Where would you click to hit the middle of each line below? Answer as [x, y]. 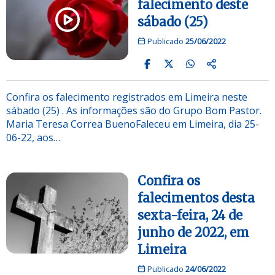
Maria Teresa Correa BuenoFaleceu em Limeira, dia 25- [133, 124]
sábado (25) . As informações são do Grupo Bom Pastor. [134, 110]
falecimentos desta [196, 198]
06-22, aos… [33, 137]
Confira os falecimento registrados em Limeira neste [127, 97]
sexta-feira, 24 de [190, 215]
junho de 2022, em [193, 232]
